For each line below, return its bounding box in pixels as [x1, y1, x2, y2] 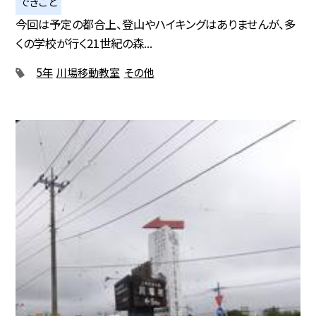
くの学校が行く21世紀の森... [16, 35, 153, 52]
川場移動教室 [56, 64, 121, 80]
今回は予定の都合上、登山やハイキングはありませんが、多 [16, 16, 296, 33]
